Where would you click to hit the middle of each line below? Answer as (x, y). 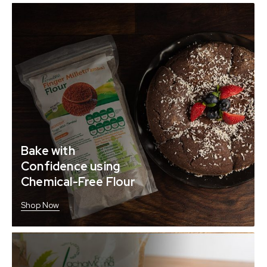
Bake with (48, 151)
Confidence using (71, 167)
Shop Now (40, 205)
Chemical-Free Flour (78, 182)
